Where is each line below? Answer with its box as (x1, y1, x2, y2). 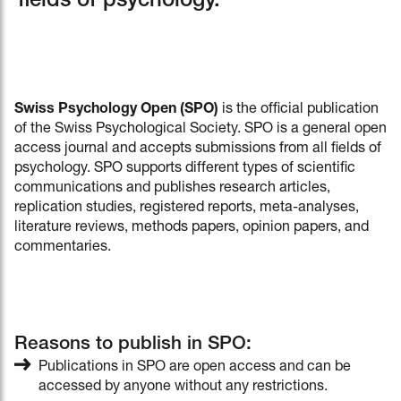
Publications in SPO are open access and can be (38, 361, 352, 375)
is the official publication (218, 103, 379, 117)
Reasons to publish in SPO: (14, 336, 252, 354)
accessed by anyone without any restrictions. (38, 380, 328, 395)
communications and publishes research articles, (14, 182, 330, 196)
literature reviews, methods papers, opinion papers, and (14, 221, 369, 235)
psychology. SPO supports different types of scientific (14, 162, 355, 176)
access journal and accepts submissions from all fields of (14, 142, 381, 157)
